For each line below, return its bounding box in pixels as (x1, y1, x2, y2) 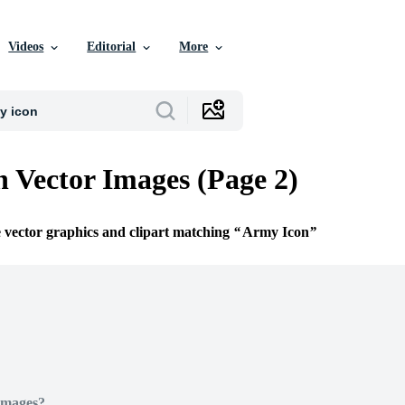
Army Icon (242, 224, 309, 240)
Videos (8, 40, 44, 53)
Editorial (87, 40, 137, 53)
